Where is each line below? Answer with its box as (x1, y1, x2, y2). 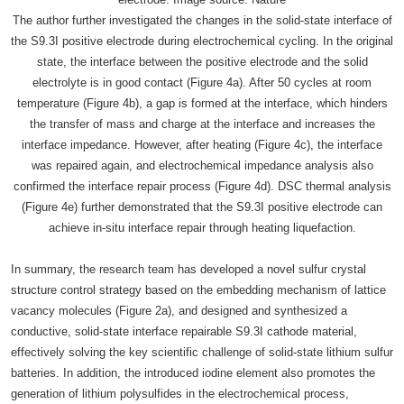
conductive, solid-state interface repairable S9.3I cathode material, (11, 324, 357, 338)
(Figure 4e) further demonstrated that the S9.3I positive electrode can (22, 199, 382, 214)
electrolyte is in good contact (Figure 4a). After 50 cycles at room (32, 75, 372, 89)
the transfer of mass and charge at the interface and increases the (29, 116, 375, 131)
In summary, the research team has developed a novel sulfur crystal (11, 262, 366, 276)
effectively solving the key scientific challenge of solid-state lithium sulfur (11, 344, 393, 359)
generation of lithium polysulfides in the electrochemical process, (11, 386, 349, 400)
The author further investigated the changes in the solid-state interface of (12, 13, 392, 27)
